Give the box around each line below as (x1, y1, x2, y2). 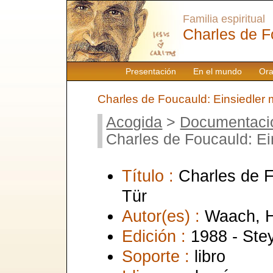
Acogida (106, 113, 163, 130)
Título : (122, 166, 179, 185)
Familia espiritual (183, 13, 265, 25)
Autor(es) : (122, 206, 205, 225)
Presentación (125, 66, 176, 76)
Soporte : (122, 246, 194, 266)
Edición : (122, 226, 191, 246)
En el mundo (193, 66, 242, 76)
